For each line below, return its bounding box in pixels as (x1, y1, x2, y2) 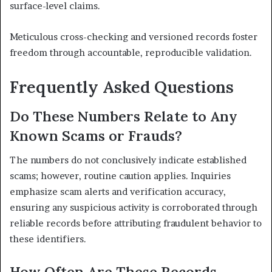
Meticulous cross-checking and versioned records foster (10, 31, 257, 43)
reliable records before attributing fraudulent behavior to (10, 217, 262, 229)
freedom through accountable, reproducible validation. (10, 47, 252, 59)
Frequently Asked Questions (10, 76, 234, 98)
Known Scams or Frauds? (10, 126, 182, 144)
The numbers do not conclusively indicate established (10, 154, 246, 166)
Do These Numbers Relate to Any (10, 107, 237, 125)
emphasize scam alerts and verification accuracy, (10, 186, 226, 198)
